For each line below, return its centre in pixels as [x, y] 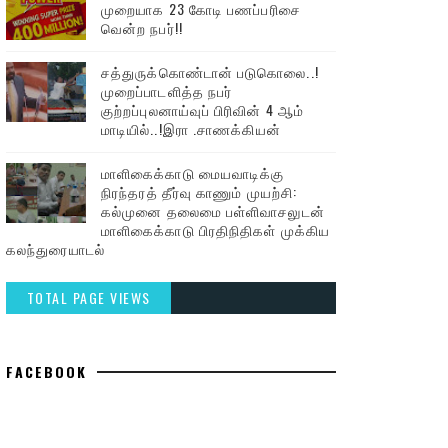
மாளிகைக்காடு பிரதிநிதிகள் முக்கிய [215, 229]
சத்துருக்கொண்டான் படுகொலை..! [210, 71]
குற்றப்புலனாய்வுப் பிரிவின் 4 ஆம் [202, 109]
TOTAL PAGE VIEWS [88, 297]
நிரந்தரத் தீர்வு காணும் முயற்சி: [199, 191]
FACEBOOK [46, 371]
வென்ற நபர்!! [142, 27]
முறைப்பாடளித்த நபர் [167, 90]
